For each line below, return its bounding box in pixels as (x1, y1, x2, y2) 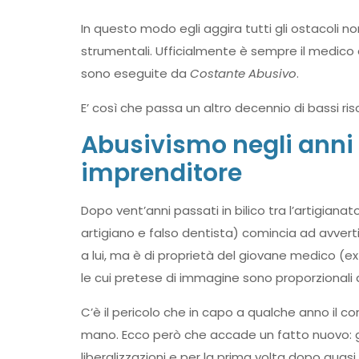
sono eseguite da (80, 65, 190, 82)
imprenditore (80, 156, 242, 190)
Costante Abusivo (189, 65, 296, 82)
